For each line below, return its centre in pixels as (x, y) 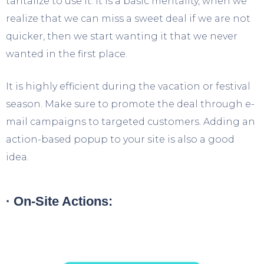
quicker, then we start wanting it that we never (122, 36)
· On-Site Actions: (59, 201)
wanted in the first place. (67, 54)
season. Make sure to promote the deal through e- (130, 104)
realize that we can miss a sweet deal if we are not (128, 18)
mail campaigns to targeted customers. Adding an (131, 121)
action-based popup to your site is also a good (120, 139)
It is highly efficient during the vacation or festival (128, 86)
